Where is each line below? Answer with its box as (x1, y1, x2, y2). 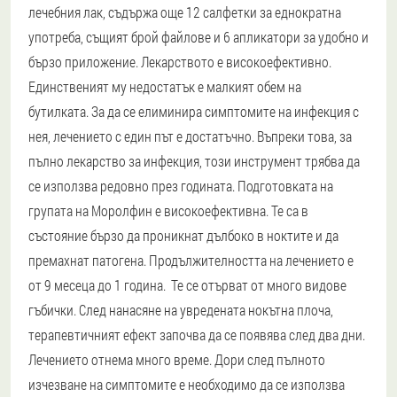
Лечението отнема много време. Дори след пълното (28, 349, 325, 369)
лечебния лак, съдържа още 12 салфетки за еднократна (28, 2, 341, 21)
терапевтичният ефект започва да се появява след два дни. (28, 324, 365, 344)
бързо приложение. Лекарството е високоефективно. (28, 51, 331, 71)
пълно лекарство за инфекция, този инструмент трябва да (28, 151, 360, 170)
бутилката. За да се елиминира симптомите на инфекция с (28, 101, 359, 121)
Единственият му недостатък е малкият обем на (28, 76, 301, 96)
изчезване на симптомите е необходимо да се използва (28, 374, 345, 393)
